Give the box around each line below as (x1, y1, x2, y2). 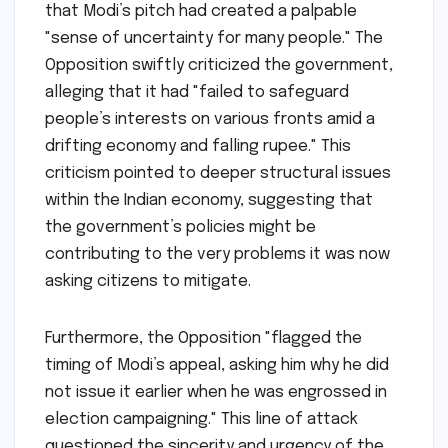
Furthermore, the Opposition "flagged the (45, 330, 362, 348)
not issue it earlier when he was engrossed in (45, 384, 387, 402)
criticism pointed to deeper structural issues (45, 165, 391, 183)
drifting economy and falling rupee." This (45, 138, 351, 156)
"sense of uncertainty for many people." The (45, 30, 383, 48)
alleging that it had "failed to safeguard (45, 84, 349, 102)
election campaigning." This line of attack (45, 411, 358, 429)
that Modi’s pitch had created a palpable (45, 3, 357, 21)
